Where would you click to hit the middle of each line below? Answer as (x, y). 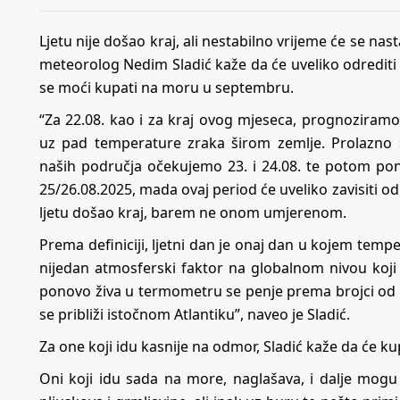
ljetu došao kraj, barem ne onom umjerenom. (193, 213)
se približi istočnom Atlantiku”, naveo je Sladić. (195, 315)
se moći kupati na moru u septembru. (167, 88)
